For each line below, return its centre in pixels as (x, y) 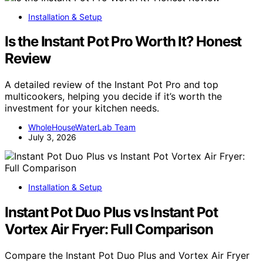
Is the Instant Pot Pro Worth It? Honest (123, 42)
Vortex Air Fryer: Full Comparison (109, 230)
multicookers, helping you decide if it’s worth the (113, 97)
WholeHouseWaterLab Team (82, 127)
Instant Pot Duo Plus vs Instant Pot (111, 213)
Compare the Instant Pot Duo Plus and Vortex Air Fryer (127, 256)
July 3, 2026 (52, 137)
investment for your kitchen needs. (82, 108)
